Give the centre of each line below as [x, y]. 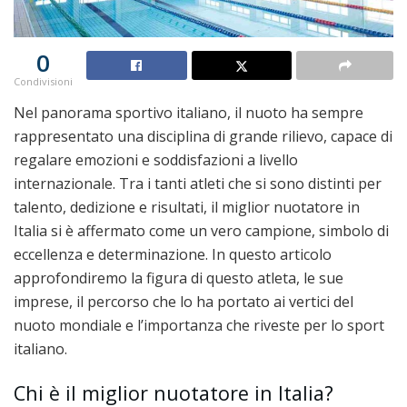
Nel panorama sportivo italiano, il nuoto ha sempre [189, 112]
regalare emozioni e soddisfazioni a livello [156, 159]
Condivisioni [43, 81]
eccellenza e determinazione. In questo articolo [173, 254]
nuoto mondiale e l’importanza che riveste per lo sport [199, 325]
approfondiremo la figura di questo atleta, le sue [179, 278]
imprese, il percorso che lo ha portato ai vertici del [184, 301]
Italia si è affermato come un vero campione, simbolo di [201, 230]
